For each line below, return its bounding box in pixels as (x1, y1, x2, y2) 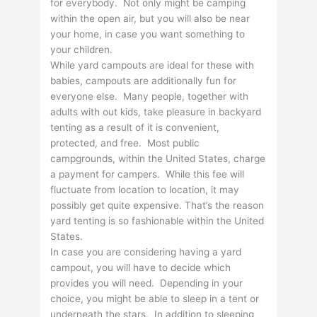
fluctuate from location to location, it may (50, 184, 240, 196)
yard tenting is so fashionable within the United (50, 215, 265, 227)
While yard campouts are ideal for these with (50, 59, 255, 71)
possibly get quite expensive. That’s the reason (50, 200, 265, 212)
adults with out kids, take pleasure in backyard (50, 106, 262, 118)
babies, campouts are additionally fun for (50, 75, 237, 87)
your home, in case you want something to (50, 28, 246, 40)
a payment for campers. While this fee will (50, 168, 245, 180)
